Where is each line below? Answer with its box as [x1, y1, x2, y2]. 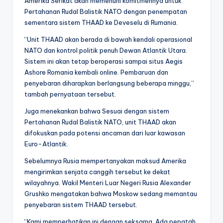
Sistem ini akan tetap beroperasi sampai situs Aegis [24, 57, 183, 65]
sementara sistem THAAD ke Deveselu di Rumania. [24, 18, 178, 26]
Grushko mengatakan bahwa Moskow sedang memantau [24, 189, 197, 198]
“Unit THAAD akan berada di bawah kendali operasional [24, 35, 192, 43]
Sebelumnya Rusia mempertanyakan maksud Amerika [24, 156, 186, 165]
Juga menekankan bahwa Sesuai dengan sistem [24, 107, 169, 115]
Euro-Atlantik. [24, 139, 68, 148]
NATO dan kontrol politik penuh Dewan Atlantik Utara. [24, 46, 187, 54]
